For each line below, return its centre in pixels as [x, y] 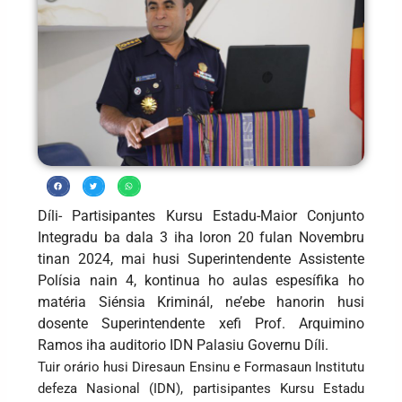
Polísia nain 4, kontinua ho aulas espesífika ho [201, 280]
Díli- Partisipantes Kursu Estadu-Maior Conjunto [201, 215]
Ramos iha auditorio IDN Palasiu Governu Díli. [184, 345]
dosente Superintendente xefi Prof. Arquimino [201, 323]
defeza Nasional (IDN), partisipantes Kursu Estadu [201, 388]
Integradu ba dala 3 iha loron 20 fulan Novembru [201, 237]
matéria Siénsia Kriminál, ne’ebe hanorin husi [201, 301]
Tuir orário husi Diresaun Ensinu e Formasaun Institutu [201, 367]
